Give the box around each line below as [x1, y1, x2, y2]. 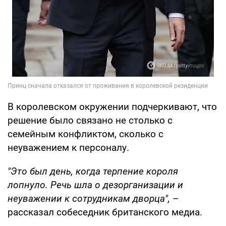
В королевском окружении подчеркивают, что [8, 100, 217, 112]
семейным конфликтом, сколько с [8, 128, 163, 140]
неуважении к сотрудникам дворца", [8, 192, 170, 204]
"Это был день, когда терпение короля [8, 165, 178, 177]
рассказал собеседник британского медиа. [8, 206, 202, 218]
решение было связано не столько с [8, 114, 173, 126]
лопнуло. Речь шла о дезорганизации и [8, 179, 183, 191]
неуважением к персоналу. [8, 141, 129, 153]
